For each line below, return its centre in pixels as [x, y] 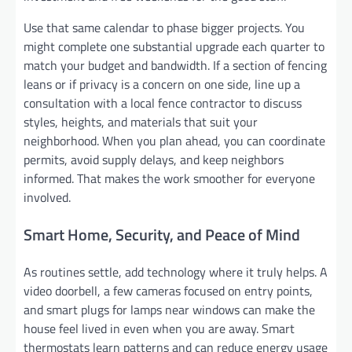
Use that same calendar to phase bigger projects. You [164, 27]
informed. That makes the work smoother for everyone [169, 178]
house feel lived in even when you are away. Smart [159, 328]
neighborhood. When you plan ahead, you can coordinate [174, 140]
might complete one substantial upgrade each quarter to [174, 46]
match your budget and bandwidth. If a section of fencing [175, 65]
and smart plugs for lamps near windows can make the [169, 309]
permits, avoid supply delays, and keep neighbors [154, 159]
